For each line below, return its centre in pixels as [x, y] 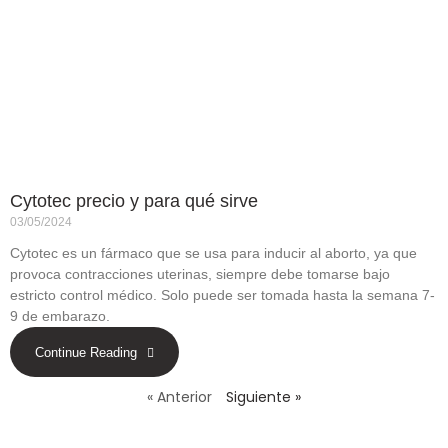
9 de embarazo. [60, 315]
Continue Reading [86, 353]
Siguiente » [263, 397]
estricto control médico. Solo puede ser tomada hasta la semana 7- [222, 294]
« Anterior [179, 397]
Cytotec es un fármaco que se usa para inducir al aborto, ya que [213, 252]
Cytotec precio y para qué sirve [134, 200]
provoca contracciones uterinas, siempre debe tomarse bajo [200, 273]
